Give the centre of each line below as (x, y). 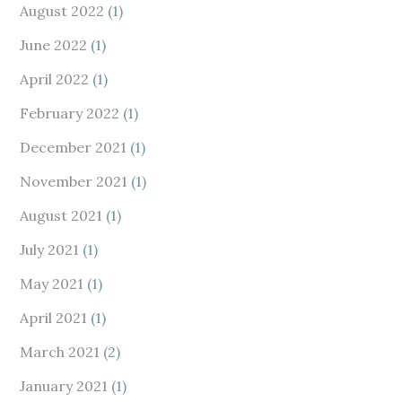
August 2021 (61, 215)
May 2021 (52, 284)
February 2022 (70, 113)
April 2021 (54, 318)
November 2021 (74, 181)
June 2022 (54, 45)
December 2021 (74, 147)
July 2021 (50, 249)
